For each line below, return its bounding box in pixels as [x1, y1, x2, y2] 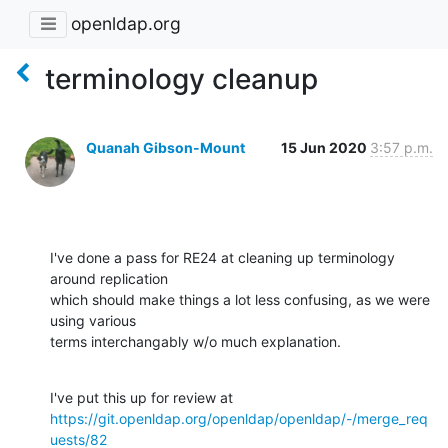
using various [50, 311, 140, 329]
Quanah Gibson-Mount [86, 138, 245, 156]
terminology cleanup [45, 61, 318, 96]
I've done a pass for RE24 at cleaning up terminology [50, 248, 395, 266]
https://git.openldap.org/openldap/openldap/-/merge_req [50, 409, 428, 427]
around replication [50, 269, 172, 287]
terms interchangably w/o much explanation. [50, 332, 341, 350]
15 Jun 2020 [281, 138, 370, 156]
